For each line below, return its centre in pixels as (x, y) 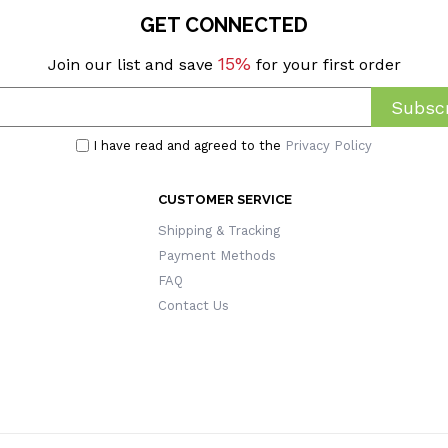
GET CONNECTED (224, 25)
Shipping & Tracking (218, 230)
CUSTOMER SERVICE (224, 199)
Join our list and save (132, 64)
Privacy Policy (328, 145)
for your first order (325, 64)
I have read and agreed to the (189, 145)
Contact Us (193, 305)
